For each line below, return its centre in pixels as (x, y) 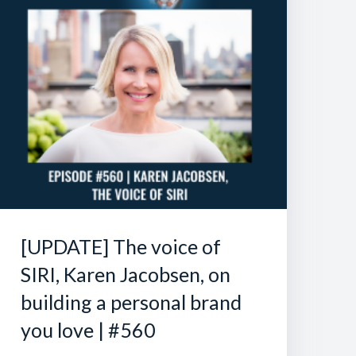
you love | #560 (88, 329)
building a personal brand (131, 302)
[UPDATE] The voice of (121, 246)
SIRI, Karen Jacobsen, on (126, 274)
